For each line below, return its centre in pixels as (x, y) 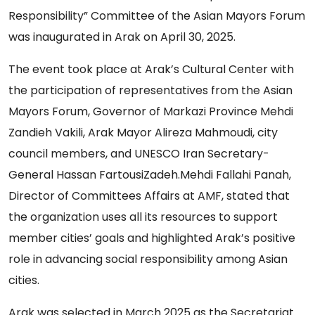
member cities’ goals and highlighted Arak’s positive (152, 238)
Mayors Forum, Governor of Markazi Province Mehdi (151, 112)
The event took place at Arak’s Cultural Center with (151, 70)
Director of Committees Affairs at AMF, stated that (149, 196)
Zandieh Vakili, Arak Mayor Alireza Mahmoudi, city (143, 133)
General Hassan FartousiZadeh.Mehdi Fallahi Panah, (150, 175)
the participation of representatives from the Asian (150, 91)
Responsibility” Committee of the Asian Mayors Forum (157, 16)
